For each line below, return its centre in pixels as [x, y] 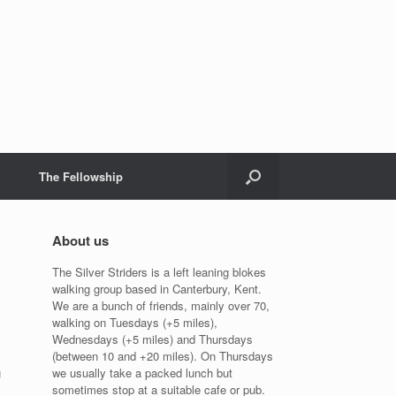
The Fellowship [81, 176]
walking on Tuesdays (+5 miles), [135, 322]
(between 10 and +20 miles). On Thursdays [163, 356]
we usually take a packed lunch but [143, 373]
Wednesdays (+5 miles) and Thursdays [153, 339]
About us [81, 240]
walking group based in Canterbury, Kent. [157, 289]
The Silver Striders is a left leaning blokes [160, 272]
